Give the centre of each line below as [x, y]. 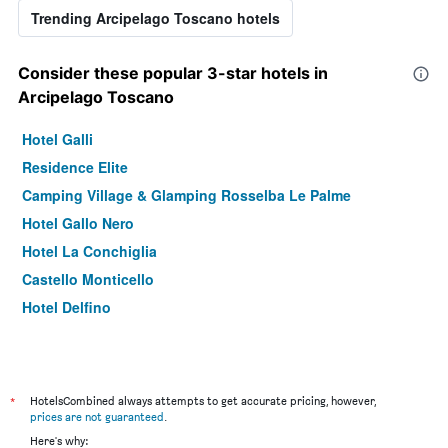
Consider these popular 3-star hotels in [173, 72]
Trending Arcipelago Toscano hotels [155, 17]
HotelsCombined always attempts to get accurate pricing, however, [203, 400]
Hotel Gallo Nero [78, 222]
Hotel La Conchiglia [89, 250]
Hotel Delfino [66, 306]
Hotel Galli [57, 138]
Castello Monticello [88, 278]
